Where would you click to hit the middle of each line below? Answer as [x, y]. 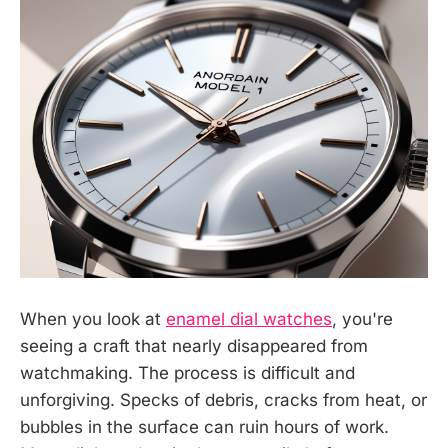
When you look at [93, 318]
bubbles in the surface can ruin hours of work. [204, 426]
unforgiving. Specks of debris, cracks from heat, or [223, 399]
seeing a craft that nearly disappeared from [194, 345]
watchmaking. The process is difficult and [187, 372]
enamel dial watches [249, 318]
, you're [362, 318]
